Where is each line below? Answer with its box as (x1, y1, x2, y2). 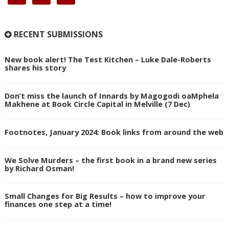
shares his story (4, 62, 66, 73)
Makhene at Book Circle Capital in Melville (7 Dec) (4, 98, 190, 109)
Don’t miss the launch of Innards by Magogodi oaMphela (4, 90, 219, 101)
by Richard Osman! (4, 163, 74, 173)
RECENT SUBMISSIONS (11, 29, 103, 40)
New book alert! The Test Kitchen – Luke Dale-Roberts (4, 54, 211, 65)
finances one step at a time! (4, 199, 111, 210)
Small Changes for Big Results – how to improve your (4, 191, 205, 201)
